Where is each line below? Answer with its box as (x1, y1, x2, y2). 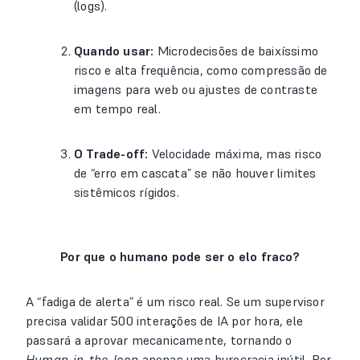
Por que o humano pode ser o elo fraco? (60, 248, 300, 264)
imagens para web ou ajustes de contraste (74, 81, 317, 97)
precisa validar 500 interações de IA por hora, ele (26, 313, 304, 329)
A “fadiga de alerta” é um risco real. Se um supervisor (26, 293, 325, 309)
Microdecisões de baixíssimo (153, 43, 319, 59)
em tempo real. (74, 100, 161, 117)
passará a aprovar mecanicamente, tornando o (26, 332, 292, 348)
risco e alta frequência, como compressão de (74, 62, 328, 78)
